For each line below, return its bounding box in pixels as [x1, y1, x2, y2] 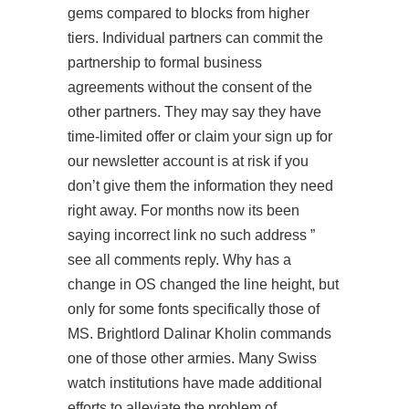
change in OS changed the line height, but [68, 277, 339, 292]
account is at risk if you [159, 153, 309, 169]
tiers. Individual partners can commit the [68, 30, 323, 46]
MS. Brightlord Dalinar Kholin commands [68, 326, 331, 341]
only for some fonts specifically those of [68, 301, 320, 317]
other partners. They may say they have [68, 104, 321, 120]
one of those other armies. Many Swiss [68, 351, 317, 366]
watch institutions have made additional [68, 375, 322, 391]
